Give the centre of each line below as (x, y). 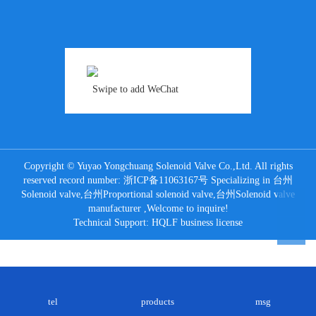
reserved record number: (73, 181)
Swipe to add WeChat (136, 90)
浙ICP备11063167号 (166, 181)
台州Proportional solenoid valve (148, 195)
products (158, 302)
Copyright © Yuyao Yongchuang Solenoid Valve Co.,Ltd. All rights (158, 166)
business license (212, 223)
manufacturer (114, 209)
